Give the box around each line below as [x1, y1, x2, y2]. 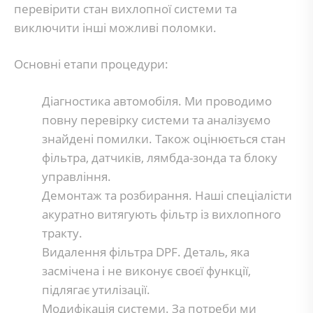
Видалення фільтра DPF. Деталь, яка [42, 243, 249, 260]
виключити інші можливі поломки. [14, 19, 217, 36]
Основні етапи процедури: [14, 56, 168, 72]
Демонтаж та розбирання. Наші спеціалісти [42, 187, 292, 203]
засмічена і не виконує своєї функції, [42, 262, 251, 279]
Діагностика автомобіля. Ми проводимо [42, 92, 272, 109]
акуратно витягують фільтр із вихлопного [42, 205, 281, 222]
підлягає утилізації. [42, 281, 150, 298]
